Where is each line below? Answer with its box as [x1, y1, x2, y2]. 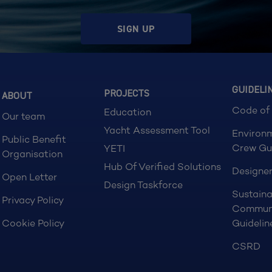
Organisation [1, 148, 63, 160]
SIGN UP [117, 22, 155, 35]
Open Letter [1, 171, 57, 183]
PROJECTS [104, 89, 150, 99]
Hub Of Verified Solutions [104, 160, 222, 172]
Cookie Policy [1, 217, 64, 229]
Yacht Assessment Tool [104, 124, 211, 136]
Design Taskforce [104, 178, 183, 191]
